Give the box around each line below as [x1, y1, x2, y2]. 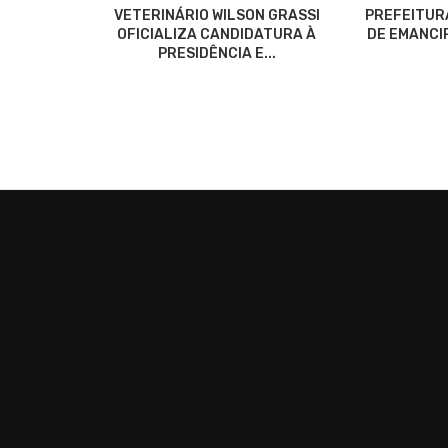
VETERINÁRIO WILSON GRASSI [113, 6, 320, 24]
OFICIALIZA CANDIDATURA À [117, 25, 317, 43]
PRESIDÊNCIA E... [157, 44, 276, 62]
